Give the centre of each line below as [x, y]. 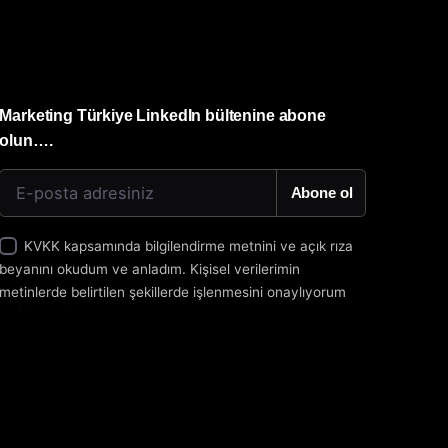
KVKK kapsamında [85, 245]
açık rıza [327, 245]
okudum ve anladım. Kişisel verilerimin [177, 268]
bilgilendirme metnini [211, 245]
